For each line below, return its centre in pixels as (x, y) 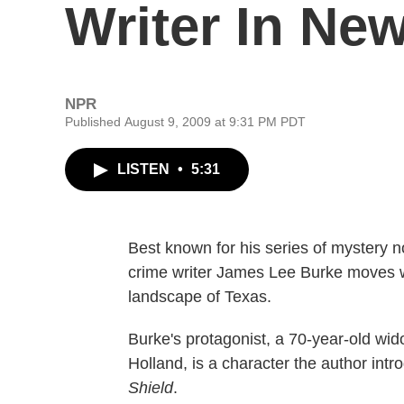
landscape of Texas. (200, 297)
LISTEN (145, 169)
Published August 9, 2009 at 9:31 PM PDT (185, 122)
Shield (151, 388)
